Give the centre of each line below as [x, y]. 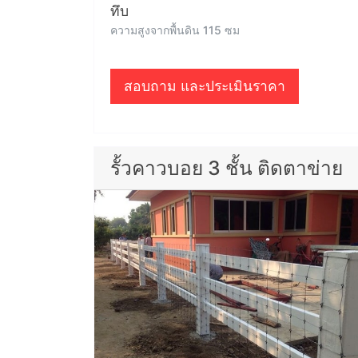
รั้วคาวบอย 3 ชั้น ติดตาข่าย [227, 168]
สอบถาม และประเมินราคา [205, 86]
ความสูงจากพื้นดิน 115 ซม [175, 30]
